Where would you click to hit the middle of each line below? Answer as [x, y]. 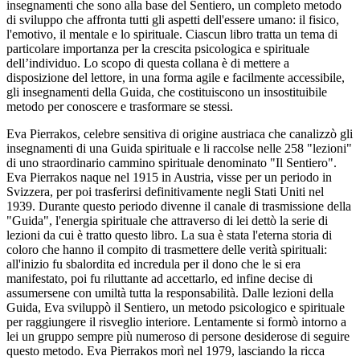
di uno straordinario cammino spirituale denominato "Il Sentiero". [172, 163]
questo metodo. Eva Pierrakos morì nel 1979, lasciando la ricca [166, 351]
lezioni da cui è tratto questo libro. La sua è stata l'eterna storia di [169, 235]
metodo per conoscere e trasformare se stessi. [120, 107]
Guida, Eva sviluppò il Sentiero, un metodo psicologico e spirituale [176, 308]
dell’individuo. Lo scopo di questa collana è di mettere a [148, 63]
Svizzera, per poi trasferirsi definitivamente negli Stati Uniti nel [165, 192]
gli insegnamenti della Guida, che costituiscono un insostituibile [167, 92]
